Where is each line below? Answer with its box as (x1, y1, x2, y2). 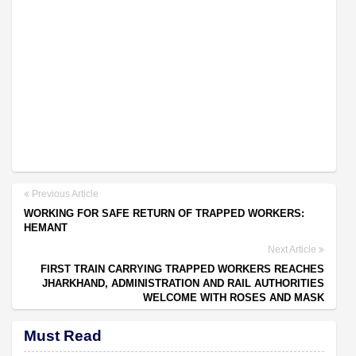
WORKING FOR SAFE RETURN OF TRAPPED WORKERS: (24, 207, 304, 219)
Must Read (24, 327, 102, 344)
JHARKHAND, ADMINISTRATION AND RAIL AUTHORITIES (42, 277, 324, 289)
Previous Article (29, 188, 99, 199)
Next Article (268, 243, 319, 255)
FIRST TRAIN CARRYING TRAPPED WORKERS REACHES (41, 262, 324, 275)
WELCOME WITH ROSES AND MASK (143, 291, 324, 304)
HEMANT (24, 221, 68, 234)
